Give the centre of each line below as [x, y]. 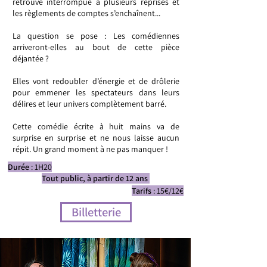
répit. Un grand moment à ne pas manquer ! [90, 149]
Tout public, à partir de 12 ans [96, 178]
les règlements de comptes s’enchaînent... [86, 13]
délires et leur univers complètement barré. [89, 104]
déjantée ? [32, 58]
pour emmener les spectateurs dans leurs [96, 92]
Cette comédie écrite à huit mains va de [96, 126]
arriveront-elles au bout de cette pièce [96, 47]
